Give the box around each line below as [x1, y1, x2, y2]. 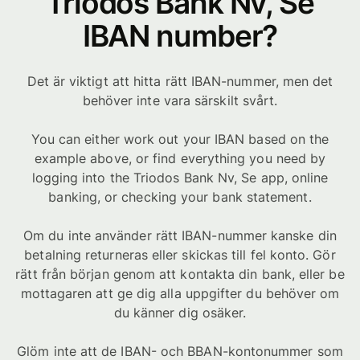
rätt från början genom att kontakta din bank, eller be [15, 266, 345, 282]
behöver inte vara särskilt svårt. [82, 92, 278, 108]
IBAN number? [82, 18, 278, 54]
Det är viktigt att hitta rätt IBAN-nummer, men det [27, 73, 333, 89]
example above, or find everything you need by [34, 150, 326, 166]
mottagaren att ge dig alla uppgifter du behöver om [20, 285, 340, 301]
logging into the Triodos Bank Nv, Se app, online [31, 170, 329, 186]
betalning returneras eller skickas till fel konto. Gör [24, 247, 336, 263]
